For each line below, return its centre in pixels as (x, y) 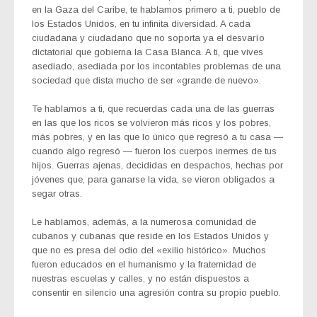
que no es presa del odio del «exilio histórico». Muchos (149, 250)
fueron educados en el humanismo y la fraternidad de (144, 264)
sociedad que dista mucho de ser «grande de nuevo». (146, 80)
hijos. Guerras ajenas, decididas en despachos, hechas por (157, 165)
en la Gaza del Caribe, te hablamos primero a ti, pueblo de (156, 9)
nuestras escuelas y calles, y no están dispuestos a (140, 278)
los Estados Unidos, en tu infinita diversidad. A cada (141, 23)
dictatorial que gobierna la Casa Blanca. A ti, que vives (148, 52)
